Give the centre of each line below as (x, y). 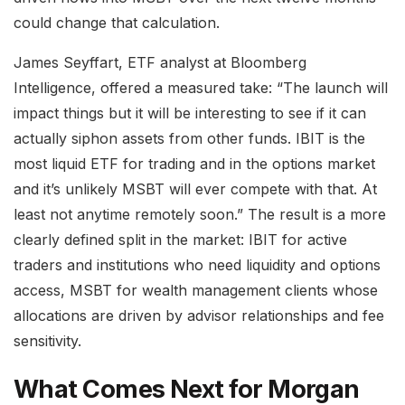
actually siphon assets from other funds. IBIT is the (189, 138)
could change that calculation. (117, 22)
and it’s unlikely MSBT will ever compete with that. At (195, 188)
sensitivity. (47, 340)
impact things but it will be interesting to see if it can (190, 113)
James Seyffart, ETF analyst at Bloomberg (160, 62)
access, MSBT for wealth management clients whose (196, 290)
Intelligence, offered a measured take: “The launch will (201, 87)
